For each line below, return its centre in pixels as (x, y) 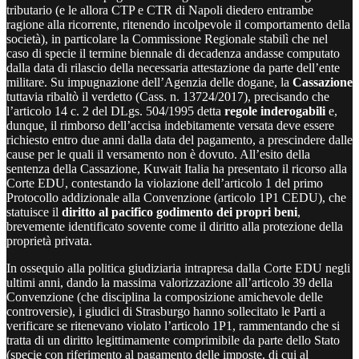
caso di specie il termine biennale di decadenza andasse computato (173, 53)
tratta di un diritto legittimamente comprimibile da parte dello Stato (173, 340)
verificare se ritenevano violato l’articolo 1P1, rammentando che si (173, 325)
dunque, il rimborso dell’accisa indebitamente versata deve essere (170, 125)
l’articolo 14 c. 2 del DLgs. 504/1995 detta (115, 111)
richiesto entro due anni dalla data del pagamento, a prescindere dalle (179, 139)
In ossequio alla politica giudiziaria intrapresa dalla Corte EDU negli (178, 268)
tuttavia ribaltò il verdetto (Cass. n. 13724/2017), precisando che (168, 96)
